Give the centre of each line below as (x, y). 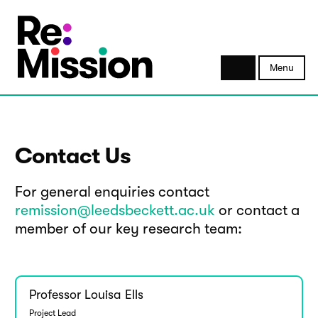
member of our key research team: (128, 229)
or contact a (257, 210)
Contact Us (73, 156)
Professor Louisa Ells (86, 295)
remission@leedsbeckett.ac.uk (115, 210)
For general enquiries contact (112, 192)
